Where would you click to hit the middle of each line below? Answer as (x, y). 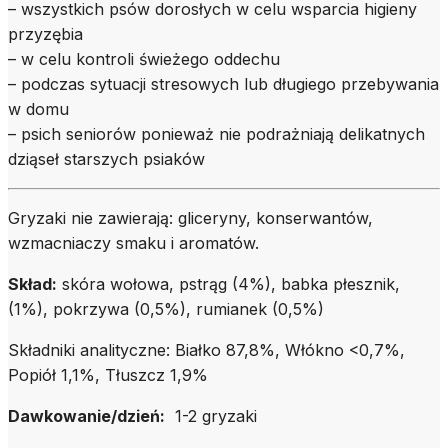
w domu (38, 109)
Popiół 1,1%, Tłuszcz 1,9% (108, 375)
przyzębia (45, 34)
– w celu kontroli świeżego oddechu (144, 59)
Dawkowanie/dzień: (86, 416)
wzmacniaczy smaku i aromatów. (133, 243)
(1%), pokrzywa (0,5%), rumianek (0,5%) (166, 309)
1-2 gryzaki (211, 416)
